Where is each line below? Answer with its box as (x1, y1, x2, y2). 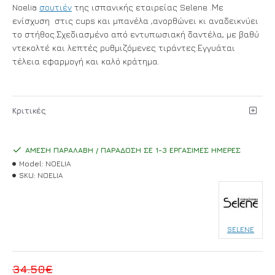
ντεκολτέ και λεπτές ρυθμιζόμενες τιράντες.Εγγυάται (12, 42, 235, 53)
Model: (19, 159, 44, 168)
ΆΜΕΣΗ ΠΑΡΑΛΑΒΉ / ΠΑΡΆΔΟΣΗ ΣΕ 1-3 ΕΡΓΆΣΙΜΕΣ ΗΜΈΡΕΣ (25, 145, 241, 155)
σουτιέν (39, 2, 72, 12)
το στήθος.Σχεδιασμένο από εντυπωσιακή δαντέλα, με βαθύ (12, 29, 259, 39)
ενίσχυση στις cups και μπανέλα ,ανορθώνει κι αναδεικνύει (12, 15, 258, 26)
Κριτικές (12, 105, 46, 115)
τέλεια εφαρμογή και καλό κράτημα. (12, 56, 160, 66)
